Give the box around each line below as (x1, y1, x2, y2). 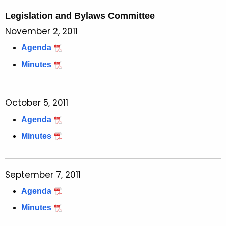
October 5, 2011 (5, 97, 68, 109)
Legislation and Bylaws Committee (5, 11, 155, 21)
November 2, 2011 (5, 25, 78, 38)
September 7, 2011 (5, 168, 81, 181)
